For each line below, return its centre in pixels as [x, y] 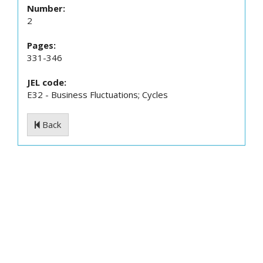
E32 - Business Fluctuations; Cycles [97, 95]
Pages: [41, 45]
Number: [46, 8]
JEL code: [47, 82]
